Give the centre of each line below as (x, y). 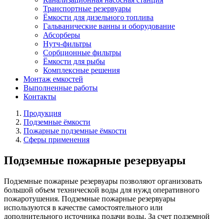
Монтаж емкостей (53, 79)
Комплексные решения (81, 70)
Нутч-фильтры (67, 44)
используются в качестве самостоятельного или (83, 207)
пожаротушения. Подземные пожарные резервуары (90, 198)
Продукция (42, 113)
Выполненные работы (61, 88)
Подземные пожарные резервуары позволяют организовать (103, 181)
